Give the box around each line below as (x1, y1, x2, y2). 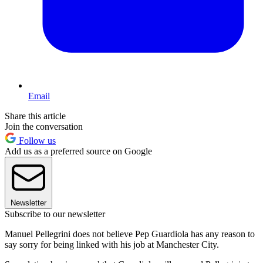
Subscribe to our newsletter (5, 209, 105, 220)
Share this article (5, 111, 66, 122)
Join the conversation (5, 122, 83, 132)
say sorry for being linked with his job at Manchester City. (5, 240, 219, 250)
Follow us (16, 136, 56, 146)
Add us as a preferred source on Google (5, 146, 152, 157)
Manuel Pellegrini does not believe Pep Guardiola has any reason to (5, 229, 255, 240)
